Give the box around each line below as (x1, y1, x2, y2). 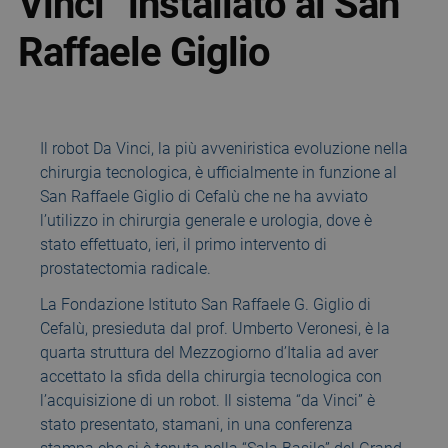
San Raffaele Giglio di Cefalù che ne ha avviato (40, 187, 368, 206)
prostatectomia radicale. (40, 259, 211, 278)
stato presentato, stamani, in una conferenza (40, 415, 353, 434)
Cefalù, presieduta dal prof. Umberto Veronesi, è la (40, 319, 390, 338)
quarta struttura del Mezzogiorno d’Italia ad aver (40, 343, 378, 362)
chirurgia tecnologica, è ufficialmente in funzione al (40, 163, 397, 182)
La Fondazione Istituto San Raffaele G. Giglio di (40, 295, 371, 314)
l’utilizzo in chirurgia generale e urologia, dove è (40, 211, 372, 230)
